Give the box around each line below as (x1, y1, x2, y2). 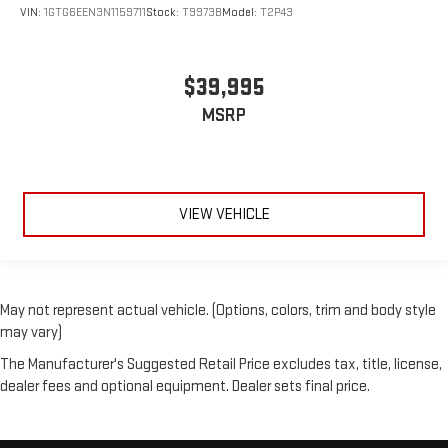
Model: (222, 4, 260, 20)
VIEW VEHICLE (178, 204, 270, 224)
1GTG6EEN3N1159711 (44, 4, 146, 20)
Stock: (146, 4, 182, 20)
